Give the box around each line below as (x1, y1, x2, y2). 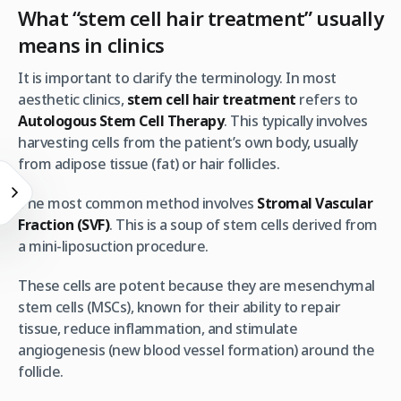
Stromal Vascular (257, 192, 372, 213)
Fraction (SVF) (18, 214, 109, 235)
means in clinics (18, 30, 165, 58)
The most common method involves (18, 192, 257, 213)
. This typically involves (224, 110, 368, 131)
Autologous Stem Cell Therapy (18, 110, 224, 131)
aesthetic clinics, (18, 89, 127, 109)
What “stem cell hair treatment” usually (18, 4, 383, 31)
